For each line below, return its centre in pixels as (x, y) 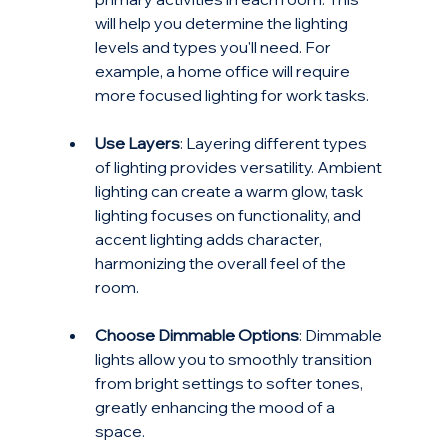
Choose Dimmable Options (196, 335)
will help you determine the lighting (222, 23)
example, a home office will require (223, 71)
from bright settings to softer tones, (230, 383)
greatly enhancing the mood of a (216, 407)
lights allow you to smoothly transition (234, 359)
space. (119, 431)
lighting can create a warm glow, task (230, 191)
